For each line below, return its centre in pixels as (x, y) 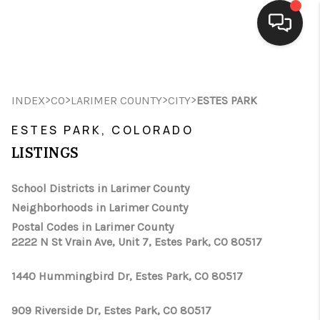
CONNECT (223, 293)
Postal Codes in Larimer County (92, 227)
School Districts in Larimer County (100, 188)
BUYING (234, 139)
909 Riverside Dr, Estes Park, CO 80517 (111, 310)
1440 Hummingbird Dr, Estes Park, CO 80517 (127, 276)
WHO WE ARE (202, 262)
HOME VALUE (204, 231)
